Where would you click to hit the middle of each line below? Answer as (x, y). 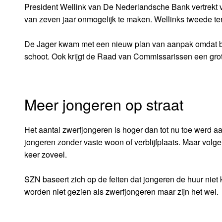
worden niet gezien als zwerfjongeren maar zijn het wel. (121, 192)
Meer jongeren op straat (104, 104)
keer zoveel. (45, 155)
